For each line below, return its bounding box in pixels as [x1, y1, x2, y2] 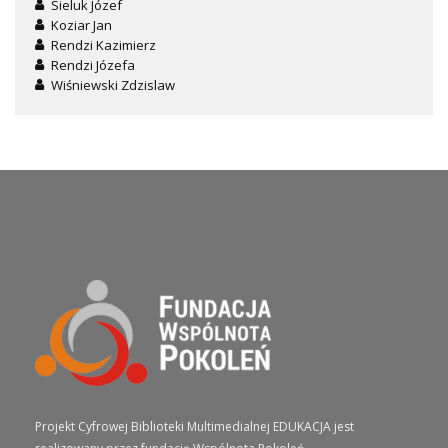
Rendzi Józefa [51, 55, 135, 74]
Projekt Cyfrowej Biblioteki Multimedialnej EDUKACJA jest [35, 417, 354, 435]
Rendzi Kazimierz [51, 35, 156, 54]
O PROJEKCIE [35, 238, 114, 260]
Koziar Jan [51, 15, 112, 34]
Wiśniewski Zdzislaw [51, 75, 175, 94]
